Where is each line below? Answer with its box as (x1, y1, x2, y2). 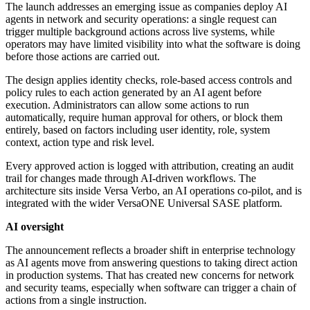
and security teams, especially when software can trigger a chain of (6, 282, 296, 294)
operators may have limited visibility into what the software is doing (6, 38, 300, 51)
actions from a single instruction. (6, 294, 147, 307)
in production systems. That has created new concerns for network (6, 269, 294, 282)
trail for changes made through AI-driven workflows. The (6, 172, 256, 185)
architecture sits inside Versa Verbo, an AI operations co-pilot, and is (6, 185, 302, 197)
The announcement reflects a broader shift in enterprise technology (6, 244, 295, 257)
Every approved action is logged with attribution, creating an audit (6, 160, 293, 172)
